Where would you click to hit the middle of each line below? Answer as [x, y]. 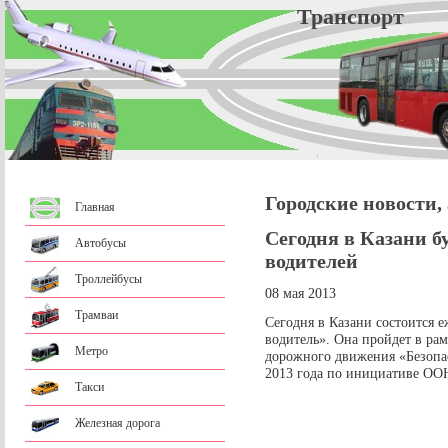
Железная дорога [117, 423]
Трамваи [96, 315]
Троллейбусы [108, 279]
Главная [95, 207]
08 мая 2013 [300, 293]
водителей [311, 261]
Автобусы [100, 243]
